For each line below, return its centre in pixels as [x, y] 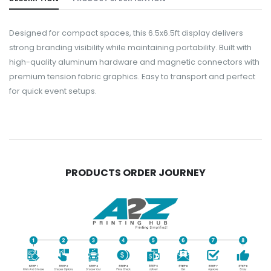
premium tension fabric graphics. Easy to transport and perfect [132, 76]
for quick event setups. [53, 91]
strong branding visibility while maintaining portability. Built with [130, 47]
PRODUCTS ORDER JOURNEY [135, 173]
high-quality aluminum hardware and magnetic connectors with [134, 62]
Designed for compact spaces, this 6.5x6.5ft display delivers [126, 33]
